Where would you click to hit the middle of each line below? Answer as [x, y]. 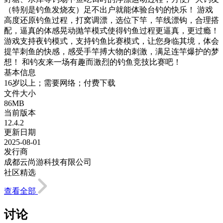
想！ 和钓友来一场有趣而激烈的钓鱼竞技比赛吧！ [93, 62]
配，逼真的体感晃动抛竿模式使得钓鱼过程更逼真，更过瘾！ [111, 30]
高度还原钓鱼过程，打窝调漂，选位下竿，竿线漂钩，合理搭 [111, 20]
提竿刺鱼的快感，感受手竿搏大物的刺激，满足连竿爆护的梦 [111, 51]
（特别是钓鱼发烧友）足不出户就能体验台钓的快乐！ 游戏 [109, 9]
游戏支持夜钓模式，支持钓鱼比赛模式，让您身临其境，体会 [111, 41]
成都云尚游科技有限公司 [48, 162]
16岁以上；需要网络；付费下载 [60, 83]
